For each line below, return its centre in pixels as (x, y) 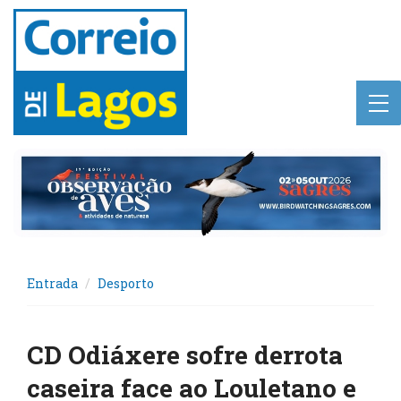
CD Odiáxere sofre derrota (185, 355)
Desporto (126, 284)
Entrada (52, 284)
